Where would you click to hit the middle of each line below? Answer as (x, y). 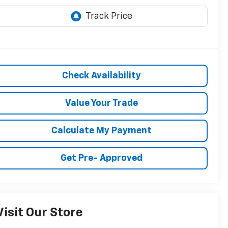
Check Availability (102, 76)
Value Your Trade (102, 104)
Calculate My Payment (102, 131)
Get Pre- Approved (102, 159)
